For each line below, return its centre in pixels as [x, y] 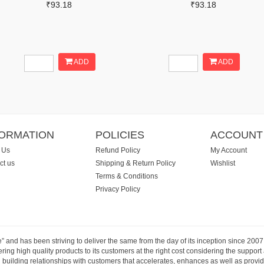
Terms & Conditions [126, 176]
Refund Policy [118, 150]
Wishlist [222, 163]
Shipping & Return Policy [135, 163]
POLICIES [120, 135]
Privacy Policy [118, 189]
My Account [228, 150]
